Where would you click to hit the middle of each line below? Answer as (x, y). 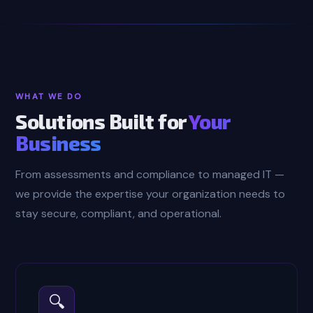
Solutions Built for (102, 121)
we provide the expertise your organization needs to (151, 194)
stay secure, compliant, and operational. (119, 213)
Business (58, 143)
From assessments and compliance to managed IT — (150, 174)
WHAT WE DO (49, 97)
